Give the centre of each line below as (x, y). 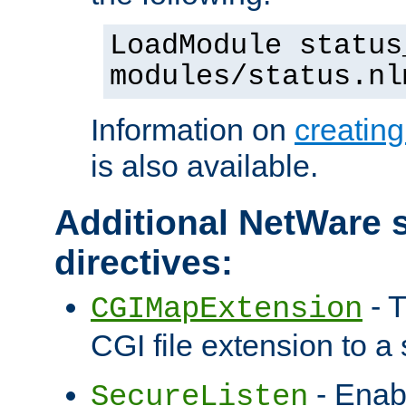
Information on (193, 130)
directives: (144, 263)
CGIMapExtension (227, 309)
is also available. (204, 166)
